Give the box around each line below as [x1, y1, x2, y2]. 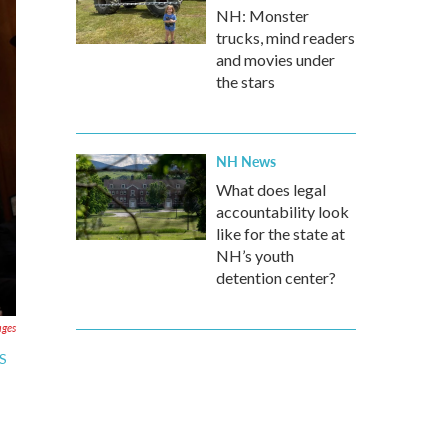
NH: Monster [216, 6, 309, 25]
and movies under [216, 50, 335, 69]
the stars [216, 72, 275, 91]
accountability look [216, 202, 349, 221]
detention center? [216, 268, 336, 287]
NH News [216, 151, 276, 171]
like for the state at [216, 224, 345, 243]
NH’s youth [216, 246, 294, 265]
